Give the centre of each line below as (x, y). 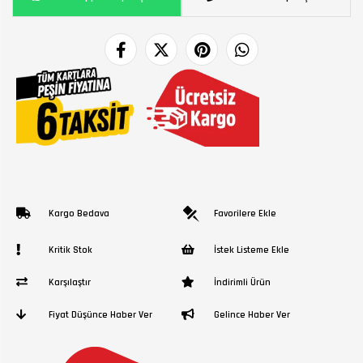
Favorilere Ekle (245, 214)
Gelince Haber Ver (252, 315)
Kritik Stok (70, 250)
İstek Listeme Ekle (252, 250)
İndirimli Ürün (242, 283)
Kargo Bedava (79, 214)
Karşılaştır (70, 283)
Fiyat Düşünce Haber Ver (100, 315)
